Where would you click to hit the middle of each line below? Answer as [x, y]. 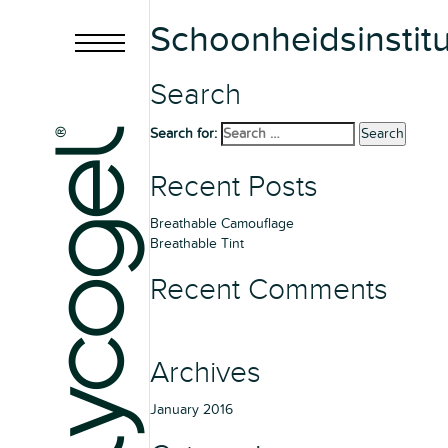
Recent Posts [234, 187]
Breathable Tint [197, 243]
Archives [205, 373]
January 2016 [191, 409]
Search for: [183, 133]
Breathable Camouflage [222, 223]
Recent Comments [269, 290]
